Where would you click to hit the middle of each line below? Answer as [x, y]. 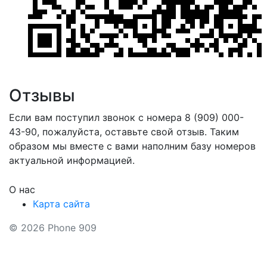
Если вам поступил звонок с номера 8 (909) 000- [126, 118]
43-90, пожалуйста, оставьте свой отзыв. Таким [124, 132]
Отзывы [42, 96]
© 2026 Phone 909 [53, 228]
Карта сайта [61, 204]
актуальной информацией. [72, 161]
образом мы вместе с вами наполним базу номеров [132, 146]
